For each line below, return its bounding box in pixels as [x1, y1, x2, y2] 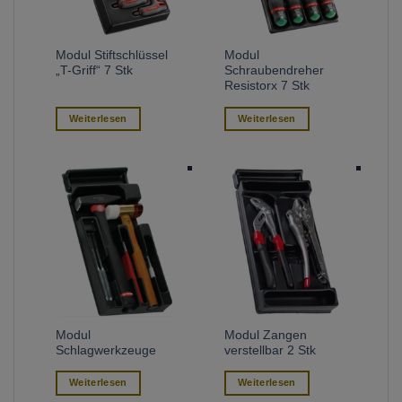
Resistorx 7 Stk [224, 79, 310, 93]
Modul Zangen [224, 328, 308, 343]
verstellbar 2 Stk [224, 344, 317, 358]
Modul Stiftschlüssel [56, 48, 169, 63]
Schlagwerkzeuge [56, 344, 157, 358]
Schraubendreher [224, 64, 325, 78]
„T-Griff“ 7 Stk [56, 64, 134, 78]
